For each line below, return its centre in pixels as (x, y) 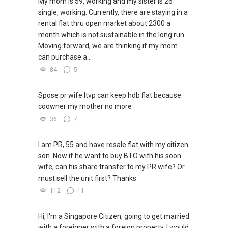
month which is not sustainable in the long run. (112, 34)
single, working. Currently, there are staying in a (113, 12)
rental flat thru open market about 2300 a (104, 23)
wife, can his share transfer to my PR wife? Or (111, 167)
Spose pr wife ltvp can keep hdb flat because (110, 95)
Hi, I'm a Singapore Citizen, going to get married (114, 216)
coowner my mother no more (85, 106)
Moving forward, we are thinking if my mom (108, 46)
